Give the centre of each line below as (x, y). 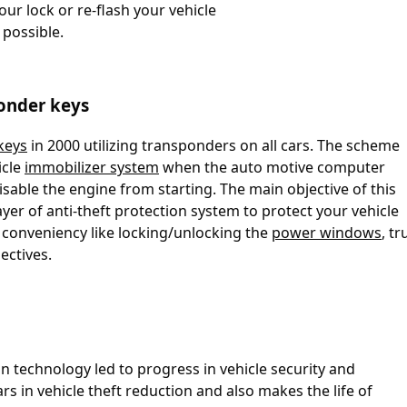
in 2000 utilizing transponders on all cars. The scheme (213, 146)
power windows (327, 233)
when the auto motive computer (272, 168)
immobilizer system (92, 168)
